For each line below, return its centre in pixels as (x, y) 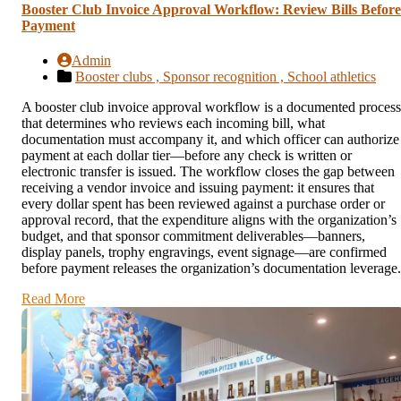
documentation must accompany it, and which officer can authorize (210, 140)
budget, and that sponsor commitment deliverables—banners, (193, 236)
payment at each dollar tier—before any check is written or (187, 156)
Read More (53, 299)
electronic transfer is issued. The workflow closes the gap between (208, 172)
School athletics (332, 77)
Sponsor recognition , (225, 77)
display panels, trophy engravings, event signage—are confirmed (204, 252)
